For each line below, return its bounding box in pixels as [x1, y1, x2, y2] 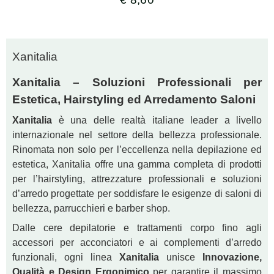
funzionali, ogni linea [12, 252, 119, 263]
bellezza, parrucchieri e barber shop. [12, 203, 170, 214]
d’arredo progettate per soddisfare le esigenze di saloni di [12, 188, 262, 199]
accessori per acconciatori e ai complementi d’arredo [12, 237, 262, 248]
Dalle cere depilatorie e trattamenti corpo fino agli [12, 223, 262, 234]
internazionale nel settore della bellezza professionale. [12, 130, 262, 141]
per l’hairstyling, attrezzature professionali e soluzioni [12, 174, 262, 185]
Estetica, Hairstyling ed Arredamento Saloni [12, 93, 256, 106]
